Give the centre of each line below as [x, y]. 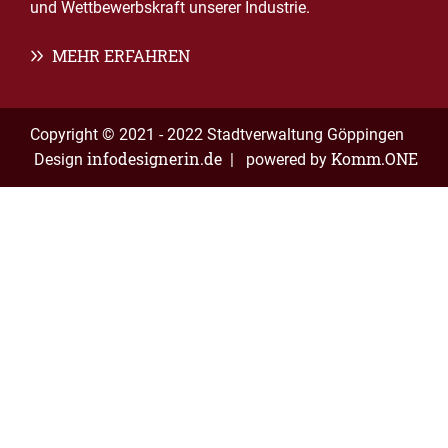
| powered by [276, 160]
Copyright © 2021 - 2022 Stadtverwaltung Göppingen [217, 135]
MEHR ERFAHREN [121, 56]
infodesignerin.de [154, 159]
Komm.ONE [374, 159]
